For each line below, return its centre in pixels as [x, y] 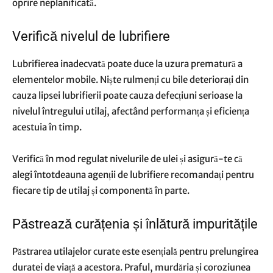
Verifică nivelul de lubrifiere [93, 36]
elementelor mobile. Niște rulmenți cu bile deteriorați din [130, 80]
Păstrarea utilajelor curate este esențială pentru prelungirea [135, 251]
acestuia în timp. [48, 127]
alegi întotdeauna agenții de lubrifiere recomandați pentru [133, 175]
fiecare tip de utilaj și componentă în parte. [102, 190]
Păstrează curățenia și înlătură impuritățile [136, 224]
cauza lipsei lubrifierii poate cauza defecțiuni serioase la [127, 95]
